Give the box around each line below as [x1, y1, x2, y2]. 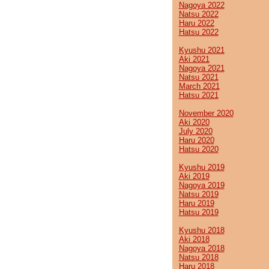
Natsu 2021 [178, 73, 219, 82]
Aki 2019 [178, 172, 210, 181]
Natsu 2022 [178, 10, 219, 19]
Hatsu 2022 [178, 28, 219, 37]
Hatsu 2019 [178, 208, 219, 217]
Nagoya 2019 [178, 181, 225, 190]
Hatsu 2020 [178, 145, 219, 154]
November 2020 [178, 109, 234, 118]
